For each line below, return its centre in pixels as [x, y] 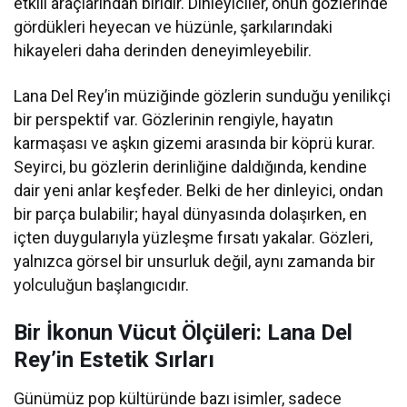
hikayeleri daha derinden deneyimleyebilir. [163, 51]
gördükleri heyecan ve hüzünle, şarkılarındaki [174, 27]
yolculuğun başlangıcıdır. [102, 285]
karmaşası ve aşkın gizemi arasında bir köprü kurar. [195, 144]
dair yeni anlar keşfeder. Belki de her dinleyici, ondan [199, 191]
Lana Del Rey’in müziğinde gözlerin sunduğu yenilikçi [203, 96]
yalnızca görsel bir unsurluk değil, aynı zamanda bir [195, 262]
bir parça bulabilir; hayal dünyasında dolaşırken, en [191, 214]
